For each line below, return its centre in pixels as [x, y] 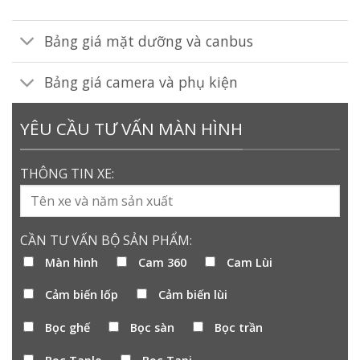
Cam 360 [163, 262]
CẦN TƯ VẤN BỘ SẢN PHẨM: [106, 240]
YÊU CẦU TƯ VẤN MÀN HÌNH [131, 128]
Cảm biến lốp [82, 295]
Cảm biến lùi [193, 295]
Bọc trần [239, 328]
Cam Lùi [250, 262]
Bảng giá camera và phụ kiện [141, 82]
